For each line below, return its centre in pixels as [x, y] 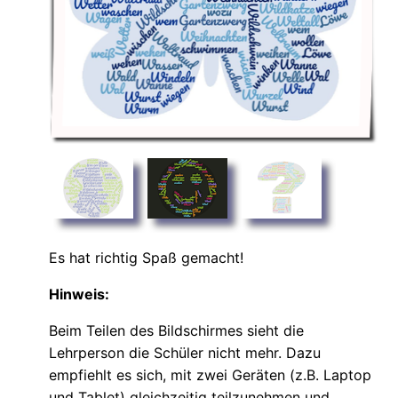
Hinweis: [79, 294]
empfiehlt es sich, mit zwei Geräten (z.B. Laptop [210, 374]
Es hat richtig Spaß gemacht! [146, 257]
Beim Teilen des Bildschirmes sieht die [176, 330]
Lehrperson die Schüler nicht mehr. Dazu [185, 352]
